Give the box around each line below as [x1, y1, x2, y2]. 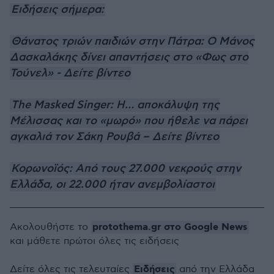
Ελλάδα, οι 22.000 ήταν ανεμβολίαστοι [10, 178, 215, 191]
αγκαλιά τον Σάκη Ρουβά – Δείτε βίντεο [10, 130, 219, 144]
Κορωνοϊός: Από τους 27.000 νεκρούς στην [11, 162, 241, 176]
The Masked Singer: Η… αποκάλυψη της [11, 98, 220, 112]
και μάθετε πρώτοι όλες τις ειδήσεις [10, 235, 179, 247]
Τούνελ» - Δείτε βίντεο [10, 67, 130, 80]
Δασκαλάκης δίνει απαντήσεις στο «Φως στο [10, 51, 248, 64]
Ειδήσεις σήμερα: [11, 3, 104, 17]
